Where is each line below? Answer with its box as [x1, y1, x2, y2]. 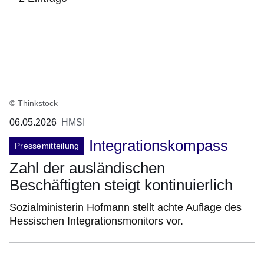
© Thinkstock [9, 98, 58, 108]
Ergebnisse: [9, 49, 60, 60]
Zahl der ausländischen [9, 159, 165, 177]
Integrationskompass [89, 137, 229, 155]
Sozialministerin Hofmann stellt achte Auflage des [9, 202, 242, 214]
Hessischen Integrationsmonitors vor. [9, 215, 183, 227]
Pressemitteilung [15, 141, 80, 151]
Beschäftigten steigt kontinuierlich [9, 176, 233, 194]
